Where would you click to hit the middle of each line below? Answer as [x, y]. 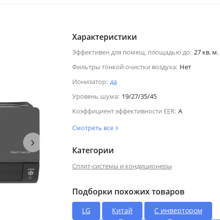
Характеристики [104, 37]
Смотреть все [93, 127]
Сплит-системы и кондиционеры [122, 166]
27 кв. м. [206, 52]
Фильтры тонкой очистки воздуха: [124, 67]
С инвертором [178, 210]
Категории [93, 150]
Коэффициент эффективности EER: [124, 111]
